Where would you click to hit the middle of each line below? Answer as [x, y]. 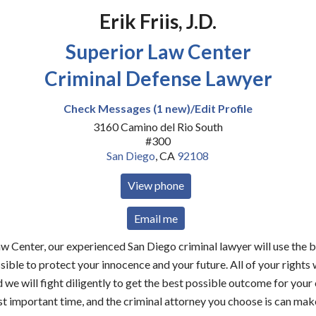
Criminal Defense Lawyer [158, 78]
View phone [156, 185]
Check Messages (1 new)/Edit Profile [158, 108]
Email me [156, 218]
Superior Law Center [158, 51]
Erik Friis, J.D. [158, 21]
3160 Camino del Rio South [158, 127]
